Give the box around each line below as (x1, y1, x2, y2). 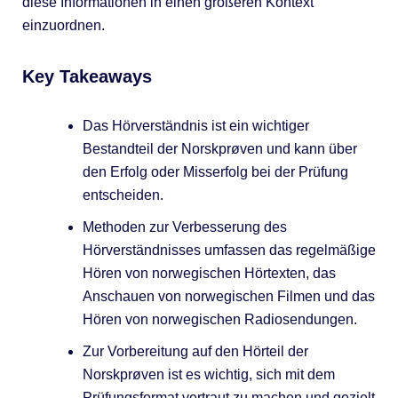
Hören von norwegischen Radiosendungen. (82, 311, 357, 327)
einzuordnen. (21, 17, 105, 33)
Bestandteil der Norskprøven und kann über (82, 140, 357, 156)
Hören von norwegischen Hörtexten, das (82, 265, 336, 281)
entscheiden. (82, 187, 163, 203)
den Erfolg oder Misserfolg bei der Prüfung (82, 163, 348, 179)
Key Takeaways (21, 66, 152, 86)
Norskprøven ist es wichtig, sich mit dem (82, 366, 335, 382)
